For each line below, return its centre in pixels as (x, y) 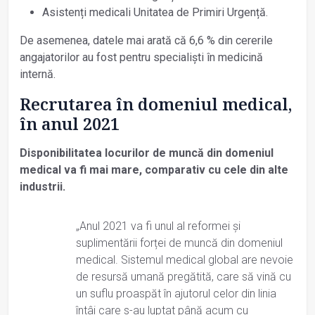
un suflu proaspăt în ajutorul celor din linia (176, 293)
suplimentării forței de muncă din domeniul (179, 243)
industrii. (43, 186)
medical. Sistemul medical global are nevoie (185, 259)
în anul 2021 (70, 123)
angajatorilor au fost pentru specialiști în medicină (141, 57)
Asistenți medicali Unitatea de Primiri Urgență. (155, 12)
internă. (38, 74)
